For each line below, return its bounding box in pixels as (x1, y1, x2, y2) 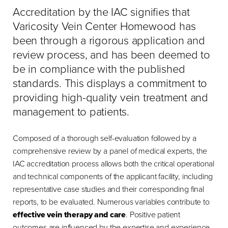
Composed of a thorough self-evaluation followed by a (13, 132, 196, 145)
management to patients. (13, 103, 129, 121)
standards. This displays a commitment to (13, 75, 208, 92)
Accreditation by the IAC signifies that (13, 4, 190, 21)
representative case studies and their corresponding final (13, 183, 204, 195)
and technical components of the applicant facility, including (13, 170, 213, 183)
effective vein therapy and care (13, 209, 126, 221)
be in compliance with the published (13, 61, 185, 78)
